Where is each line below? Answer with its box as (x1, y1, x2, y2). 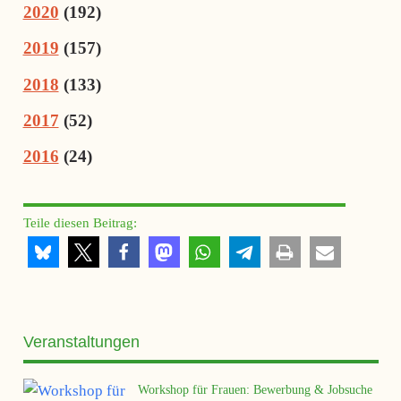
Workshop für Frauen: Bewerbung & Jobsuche (137, 382, 372, 397)
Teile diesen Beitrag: (22, 215, 137, 231)
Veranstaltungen (22, 332, 140, 351)
